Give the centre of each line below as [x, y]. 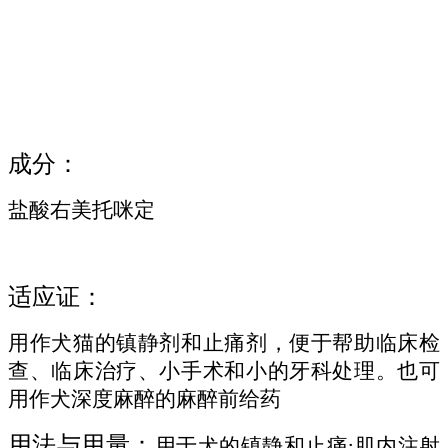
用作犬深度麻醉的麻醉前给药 [144, 398]
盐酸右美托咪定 [81, 209]
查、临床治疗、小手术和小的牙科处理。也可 [224, 370]
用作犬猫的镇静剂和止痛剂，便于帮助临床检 [224, 342]
